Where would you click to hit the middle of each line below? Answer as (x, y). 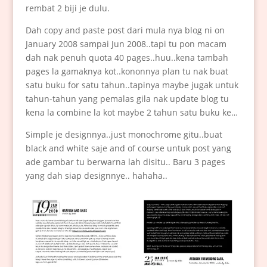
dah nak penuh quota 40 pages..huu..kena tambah (127, 57)
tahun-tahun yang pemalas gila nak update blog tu (127, 98)
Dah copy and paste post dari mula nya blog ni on (125, 30)
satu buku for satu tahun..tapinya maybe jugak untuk (132, 85)
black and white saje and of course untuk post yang (128, 148)
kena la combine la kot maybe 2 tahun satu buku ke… (131, 112)
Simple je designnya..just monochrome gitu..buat (124, 134)
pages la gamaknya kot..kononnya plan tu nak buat (127, 71)
